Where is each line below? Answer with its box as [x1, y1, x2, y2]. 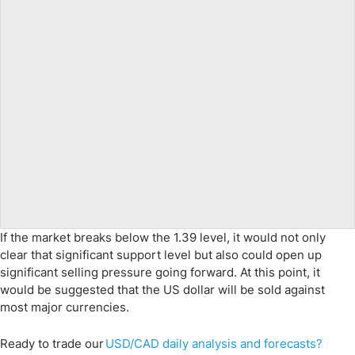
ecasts [280, 336, 316, 351]
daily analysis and [159, 336, 264, 351]
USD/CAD [105, 336, 159, 351]
